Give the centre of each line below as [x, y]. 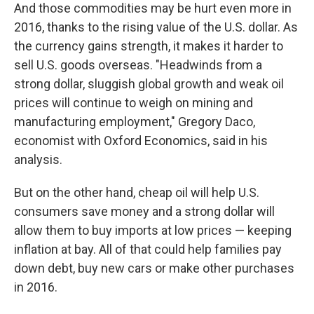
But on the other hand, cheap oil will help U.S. [137, 192]
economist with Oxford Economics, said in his [141, 141]
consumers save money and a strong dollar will [144, 211]
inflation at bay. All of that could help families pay [148, 249]
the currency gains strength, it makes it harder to [149, 46]
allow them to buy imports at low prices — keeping [153, 230]
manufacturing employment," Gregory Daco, [135, 122]
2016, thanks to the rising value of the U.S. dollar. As [156, 27]
